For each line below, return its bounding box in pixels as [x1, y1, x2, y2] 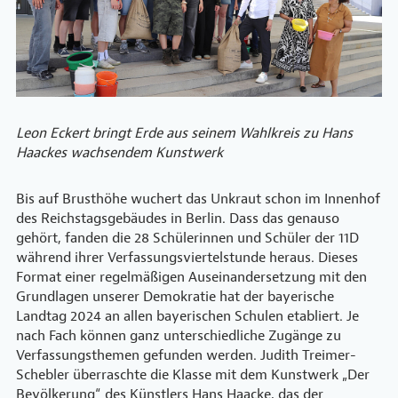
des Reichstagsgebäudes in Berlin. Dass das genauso [16, 209, 339, 227]
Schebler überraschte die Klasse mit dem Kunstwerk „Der [16, 365, 370, 384]
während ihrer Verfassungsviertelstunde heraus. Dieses [16, 248, 358, 267]
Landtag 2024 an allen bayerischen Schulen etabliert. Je [16, 306, 359, 325]
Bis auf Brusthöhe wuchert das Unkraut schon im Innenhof [16, 189, 380, 208]
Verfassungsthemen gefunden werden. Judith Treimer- [16, 346, 356, 364]
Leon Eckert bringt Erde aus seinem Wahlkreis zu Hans [16, 123, 353, 142]
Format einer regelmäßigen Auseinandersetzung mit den [16, 267, 367, 286]
